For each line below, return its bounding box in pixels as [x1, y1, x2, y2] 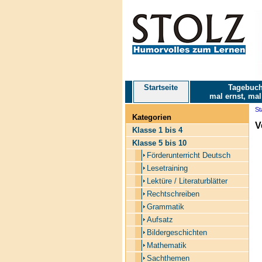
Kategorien [132, 113, 171, 122]
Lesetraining [146, 164, 188, 173]
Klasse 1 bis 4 [132, 126, 182, 135]
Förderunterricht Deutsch [146, 151, 230, 160]
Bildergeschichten [146, 228, 207, 237]
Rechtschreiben [146, 189, 199, 198]
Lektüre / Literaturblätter [146, 177, 227, 185]
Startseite [144, 83, 178, 92]
